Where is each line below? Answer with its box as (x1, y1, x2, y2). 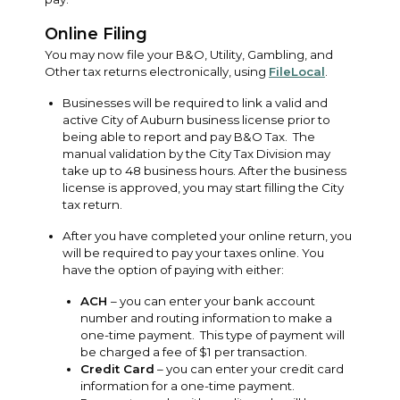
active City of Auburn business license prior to (62, 112, 330, 127)
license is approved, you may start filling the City (62, 179, 344, 195)
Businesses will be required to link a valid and (62, 95, 328, 110)
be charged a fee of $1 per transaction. (80, 344, 307, 359)
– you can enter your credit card (154, 361, 344, 376)
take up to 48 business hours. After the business (62, 162, 346, 178)
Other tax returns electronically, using (45, 63, 269, 79)
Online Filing (45, 23, 147, 44)
